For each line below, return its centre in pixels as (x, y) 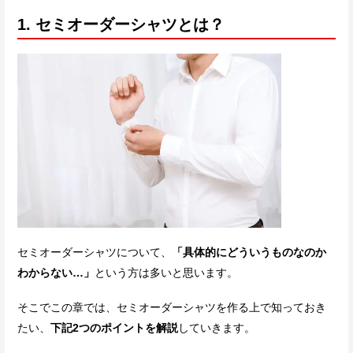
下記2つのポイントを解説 (114, 328)
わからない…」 (56, 273)
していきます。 (217, 328)
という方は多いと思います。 (166, 273)
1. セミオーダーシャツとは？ (121, 25)
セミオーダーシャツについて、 (95, 253)
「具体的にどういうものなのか (249, 253)
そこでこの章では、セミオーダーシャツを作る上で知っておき (172, 308)
